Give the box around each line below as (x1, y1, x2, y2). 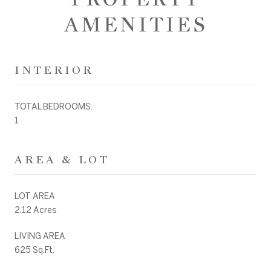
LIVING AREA (15, 230, 65, 241)
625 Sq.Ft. (15, 244, 54, 255)
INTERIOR (15, 62, 94, 77)
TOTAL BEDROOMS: (15, 101, 93, 111)
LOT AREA (15, 191, 55, 201)
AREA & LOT (15, 152, 109, 166)
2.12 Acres (15, 204, 57, 215)
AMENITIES (64, 11, 207, 38)
